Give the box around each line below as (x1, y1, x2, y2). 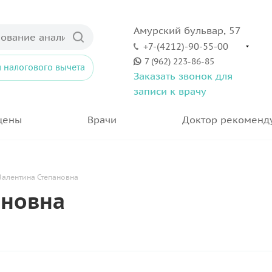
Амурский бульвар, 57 (134, 24, 241, 36)
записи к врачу (134, 85, 206, 97)
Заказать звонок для (134, 70, 233, 82)
